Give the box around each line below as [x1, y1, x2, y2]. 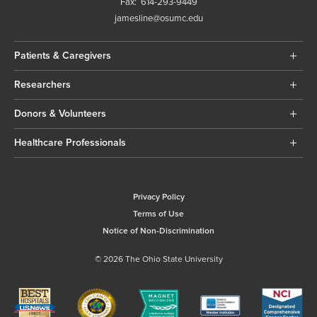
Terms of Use [133, 208, 184, 219]
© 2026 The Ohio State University [94, 253, 223, 265]
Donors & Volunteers [14, 107, 106, 120]
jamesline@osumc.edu [114, 12, 203, 24]
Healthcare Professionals [14, 136, 126, 149]
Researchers [14, 78, 71, 91]
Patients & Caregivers [14, 49, 111, 62]
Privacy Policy [132, 191, 185, 202]
